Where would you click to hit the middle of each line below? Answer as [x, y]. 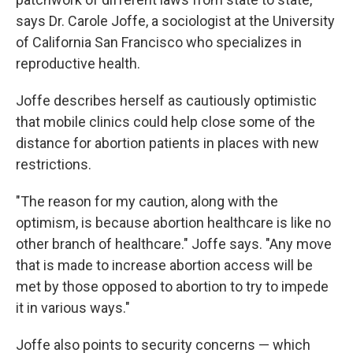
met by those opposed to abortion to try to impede [172, 286]
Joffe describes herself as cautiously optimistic [166, 100]
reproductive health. [78, 63]
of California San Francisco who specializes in [159, 42]
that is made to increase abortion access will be [164, 265]
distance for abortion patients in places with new [167, 143]
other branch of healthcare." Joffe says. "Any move [174, 244]
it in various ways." [73, 308]
